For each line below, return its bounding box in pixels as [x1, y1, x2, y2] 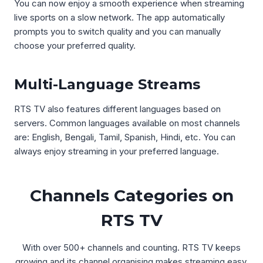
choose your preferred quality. [14, 40, 136, 51]
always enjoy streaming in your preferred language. [14, 146, 219, 157]
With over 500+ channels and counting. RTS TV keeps [22, 242, 241, 253]
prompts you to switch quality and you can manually [14, 26, 221, 37]
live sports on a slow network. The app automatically [14, 12, 225, 23]
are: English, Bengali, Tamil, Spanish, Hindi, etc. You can [14, 131, 235, 143]
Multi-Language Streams [14, 76, 200, 93]
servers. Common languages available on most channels [14, 117, 240, 129]
